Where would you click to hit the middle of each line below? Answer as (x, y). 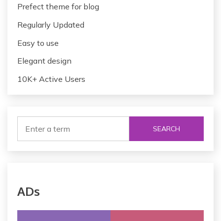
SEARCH (166, 129)
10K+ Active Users (51, 79)
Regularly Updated (51, 24)
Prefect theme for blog (58, 6)
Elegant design (44, 61)
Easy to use (38, 43)
